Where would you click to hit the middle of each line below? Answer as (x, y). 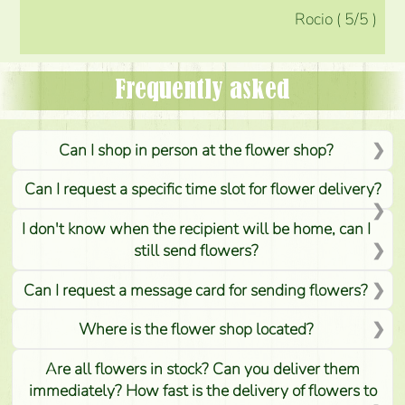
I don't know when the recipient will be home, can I (196, 228)
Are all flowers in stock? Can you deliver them (202, 368)
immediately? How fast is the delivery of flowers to (202, 390)
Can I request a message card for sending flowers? (196, 290)
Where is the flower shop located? (196, 330)
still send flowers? (196, 250)
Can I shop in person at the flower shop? (196, 150)
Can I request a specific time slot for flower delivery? (202, 189)
